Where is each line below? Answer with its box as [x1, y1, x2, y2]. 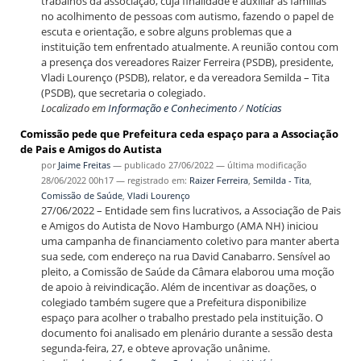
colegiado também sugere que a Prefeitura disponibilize [40, 295, 306, 310]
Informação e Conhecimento [107, 101, 237, 116]
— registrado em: [115, 174, 189, 187]
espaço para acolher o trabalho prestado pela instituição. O [40, 310, 323, 326]
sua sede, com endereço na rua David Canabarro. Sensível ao [40, 249, 330, 264]
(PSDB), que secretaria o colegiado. [40, 85, 205, 101]
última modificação [226, 159, 307, 172]
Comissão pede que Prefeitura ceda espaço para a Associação [19, 127, 338, 142]
